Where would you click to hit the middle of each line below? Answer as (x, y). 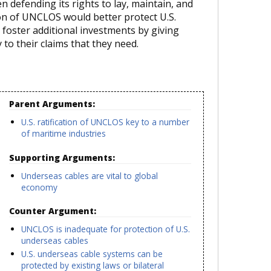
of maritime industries (64, 134)
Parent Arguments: (53, 104)
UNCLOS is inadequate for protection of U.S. (106, 229)
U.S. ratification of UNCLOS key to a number (106, 122)
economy (40, 187)
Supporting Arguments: (63, 157)
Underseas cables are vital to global (90, 175)
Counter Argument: (54, 211)
